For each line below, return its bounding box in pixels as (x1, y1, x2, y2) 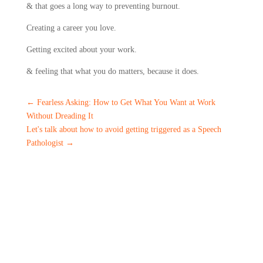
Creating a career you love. (26, 23, 119, 32)
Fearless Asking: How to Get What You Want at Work (36, 98, 215, 107)
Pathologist (26, 139, 63, 147)
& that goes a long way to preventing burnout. (26, 2, 183, 11)
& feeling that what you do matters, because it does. (26, 67, 199, 76)
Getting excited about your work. (26, 45, 137, 54)
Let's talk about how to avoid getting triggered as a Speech (26, 125, 221, 134)
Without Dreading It (26, 112, 93, 120)
